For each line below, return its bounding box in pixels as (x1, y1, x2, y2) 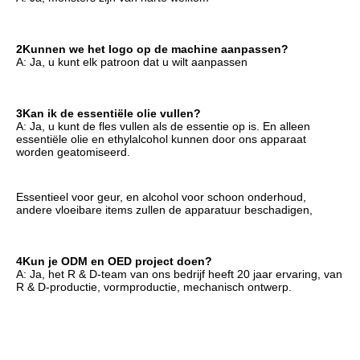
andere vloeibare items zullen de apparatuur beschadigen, (16, 202, 313, 216)
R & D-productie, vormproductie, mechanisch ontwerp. (16, 280, 292, 293)
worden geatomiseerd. (16, 145, 130, 158)
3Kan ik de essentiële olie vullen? (16, 106, 201, 120)
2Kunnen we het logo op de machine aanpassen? (16, 42, 288, 55)
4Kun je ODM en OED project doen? (16, 254, 212, 268)
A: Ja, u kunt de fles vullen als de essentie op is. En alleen (16, 119, 310, 133)
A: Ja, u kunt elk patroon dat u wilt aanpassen (16, 55, 247, 68)
